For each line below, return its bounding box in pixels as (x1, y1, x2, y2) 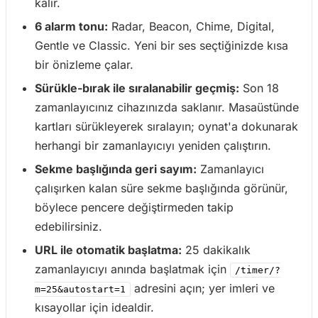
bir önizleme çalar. (35, 57, 133, 72)
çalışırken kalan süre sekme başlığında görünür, (35, 181, 288, 195)
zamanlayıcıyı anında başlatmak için (35, 262, 230, 276)
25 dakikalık (182, 243, 251, 257)
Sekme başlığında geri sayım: (35, 162, 197, 176)
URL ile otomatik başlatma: (35, 243, 182, 257)
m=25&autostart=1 (35, 284, 126, 295)
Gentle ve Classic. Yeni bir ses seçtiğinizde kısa (35, 38, 288, 53)
